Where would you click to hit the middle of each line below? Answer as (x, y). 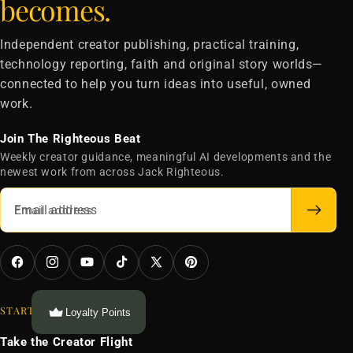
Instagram (72, 260)
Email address (54, 210)
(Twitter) (171, 275)
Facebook (35, 260)
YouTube (101, 260)
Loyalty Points (98, 312)
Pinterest (208, 260)
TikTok (131, 260)
